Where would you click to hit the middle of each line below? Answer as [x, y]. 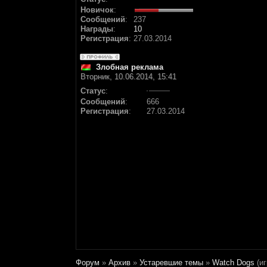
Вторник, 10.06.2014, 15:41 [128, 77]
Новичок [97, 10]
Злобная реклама [130, 67]
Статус [93, 91]
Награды [97, 29]
